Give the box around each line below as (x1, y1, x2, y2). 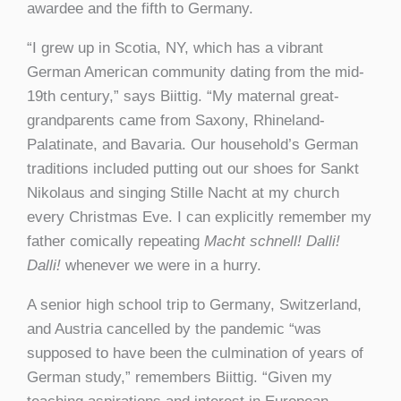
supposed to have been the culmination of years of (27, 345, 363, 363)
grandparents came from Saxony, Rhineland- (27, 112, 325, 130)
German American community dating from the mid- (27, 64, 364, 81)
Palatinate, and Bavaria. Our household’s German (27, 136, 358, 154)
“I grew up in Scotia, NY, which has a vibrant (27, 39, 323, 57)
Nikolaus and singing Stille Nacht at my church (27, 184, 339, 202)
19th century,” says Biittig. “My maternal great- (27, 88, 339, 106)
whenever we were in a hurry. (61, 257, 261, 275)
